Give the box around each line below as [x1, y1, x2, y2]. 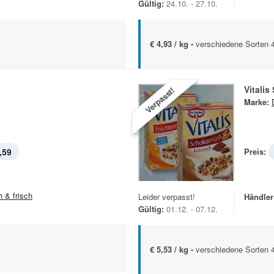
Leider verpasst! [138, 191, 195, 203]
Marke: [244, 96, 269, 108]
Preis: [244, 146, 266, 158]
